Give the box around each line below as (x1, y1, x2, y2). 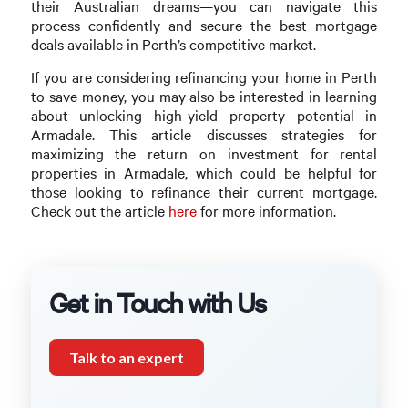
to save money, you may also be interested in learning (30, 86, 378, 106)
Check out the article (30, 200, 168, 220)
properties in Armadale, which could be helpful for (30, 162, 378, 182)
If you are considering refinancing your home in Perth (30, 66, 378, 87)
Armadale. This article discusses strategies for (30, 124, 378, 144)
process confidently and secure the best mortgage (30, 15, 378, 35)
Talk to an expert (68, 348, 184, 366)
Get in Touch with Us (48, 283, 265, 321)
